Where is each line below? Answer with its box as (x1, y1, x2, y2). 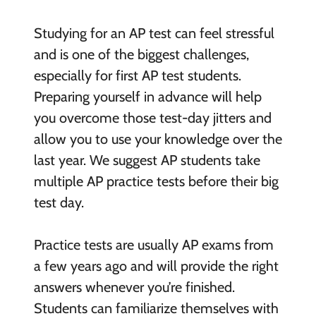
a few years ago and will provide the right (33, 257, 279, 274)
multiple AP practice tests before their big (33, 172, 279, 190)
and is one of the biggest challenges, (33, 45, 249, 63)
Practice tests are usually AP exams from (33, 236, 274, 253)
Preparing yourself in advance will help (33, 87, 262, 105)
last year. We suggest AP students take (33, 151, 260, 169)
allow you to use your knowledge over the (33, 130, 282, 147)
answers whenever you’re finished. (33, 278, 235, 296)
